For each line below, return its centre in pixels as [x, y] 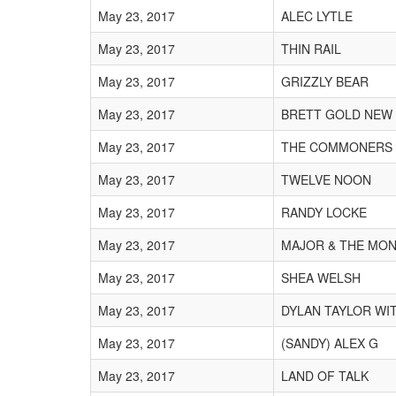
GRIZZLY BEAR [325, 81]
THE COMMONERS [337, 147]
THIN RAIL [311, 49]
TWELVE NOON [326, 179]
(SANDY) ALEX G [330, 343]
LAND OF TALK [325, 376]
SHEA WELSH [321, 278]
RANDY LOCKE [324, 212]
